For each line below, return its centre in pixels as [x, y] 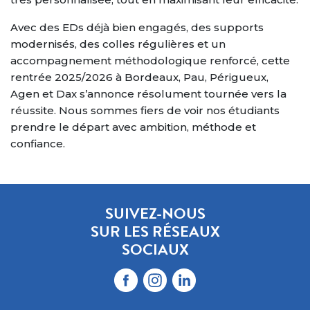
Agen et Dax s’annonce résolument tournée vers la [148, 94]
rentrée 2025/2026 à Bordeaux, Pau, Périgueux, [139, 77]
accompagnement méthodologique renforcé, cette [150, 61]
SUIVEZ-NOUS [155, 214]
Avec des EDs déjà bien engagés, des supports [137, 28]
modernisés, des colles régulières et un [118, 44]
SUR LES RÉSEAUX [155, 232]
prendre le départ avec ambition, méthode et [133, 127]
